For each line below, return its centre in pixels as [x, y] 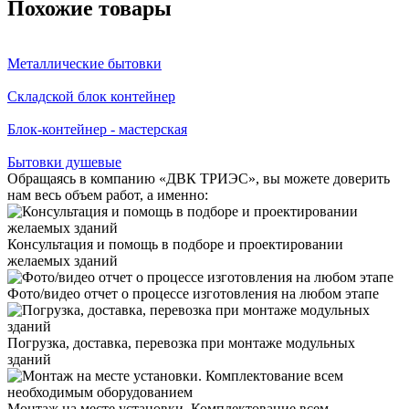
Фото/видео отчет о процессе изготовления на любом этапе [193, 293]
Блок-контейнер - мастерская [97, 129]
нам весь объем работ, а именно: [108, 194]
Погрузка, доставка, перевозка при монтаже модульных [181, 342]
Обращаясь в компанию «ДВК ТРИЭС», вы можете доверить [199, 178]
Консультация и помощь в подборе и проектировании [175, 244]
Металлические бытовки [84, 63]
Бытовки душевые [64, 162]
